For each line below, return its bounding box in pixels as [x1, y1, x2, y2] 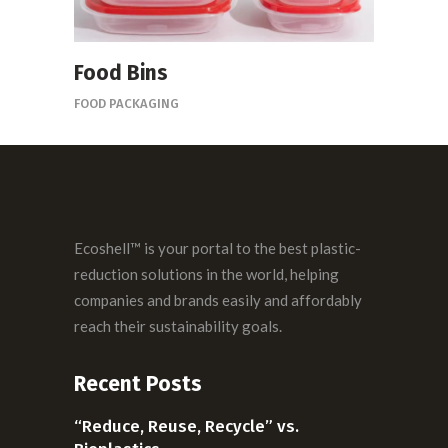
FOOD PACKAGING [74, 96, 179, 111]
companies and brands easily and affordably [74, 290, 362, 309]
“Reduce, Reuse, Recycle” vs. [74, 415, 299, 437]
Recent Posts [74, 370, 202, 397]
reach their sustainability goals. [74, 316, 282, 335]
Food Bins [74, 59, 168, 86]
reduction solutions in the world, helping [74, 264, 339, 283]
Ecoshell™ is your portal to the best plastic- [74, 238, 361, 257]
